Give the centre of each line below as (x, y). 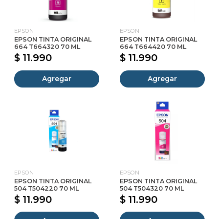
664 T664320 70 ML (47, 47)
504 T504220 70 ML (46, 188)
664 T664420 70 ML (153, 47)
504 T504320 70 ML (152, 188)
